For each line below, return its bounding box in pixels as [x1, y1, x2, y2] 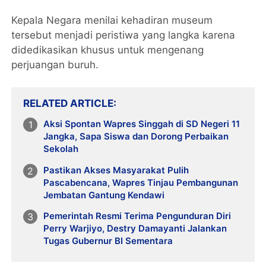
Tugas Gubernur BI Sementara [43, 235, 173, 247]
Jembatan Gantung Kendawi [43, 189, 165, 201]
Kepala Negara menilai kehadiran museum [11, 14, 213, 26]
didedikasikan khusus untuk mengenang [11, 43, 204, 56]
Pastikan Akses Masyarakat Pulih [43, 164, 189, 176]
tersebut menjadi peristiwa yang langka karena [11, 28, 236, 41]
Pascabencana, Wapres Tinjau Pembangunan [43, 176, 239, 188]
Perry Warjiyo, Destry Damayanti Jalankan [43, 223, 227, 235]
